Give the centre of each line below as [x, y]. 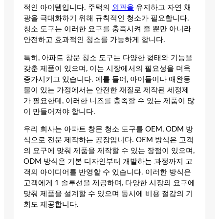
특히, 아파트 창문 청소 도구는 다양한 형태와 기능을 [108, 58]
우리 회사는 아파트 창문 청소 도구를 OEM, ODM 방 [108, 130]
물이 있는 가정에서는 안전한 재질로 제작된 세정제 [106, 90]
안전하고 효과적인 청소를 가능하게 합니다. [94, 40]
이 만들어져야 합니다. [59, 111]
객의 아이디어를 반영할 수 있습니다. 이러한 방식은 [107, 173]
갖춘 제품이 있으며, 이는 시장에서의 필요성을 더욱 [107, 68]
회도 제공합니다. [51, 205]
